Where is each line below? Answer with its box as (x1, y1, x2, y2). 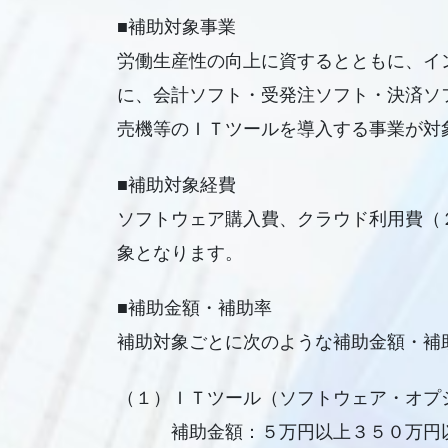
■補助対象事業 (117, 17, 236, 38)
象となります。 (117, 242, 243, 263)
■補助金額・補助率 (117, 298, 272, 319)
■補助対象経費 (117, 174, 236, 195)
